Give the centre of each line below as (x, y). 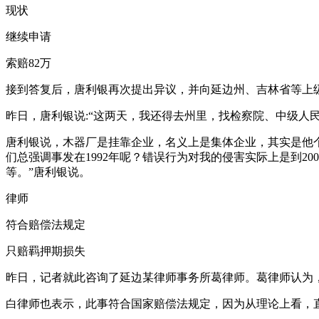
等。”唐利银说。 (48, 172)
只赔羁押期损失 (46, 251)
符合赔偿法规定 (46, 225)
